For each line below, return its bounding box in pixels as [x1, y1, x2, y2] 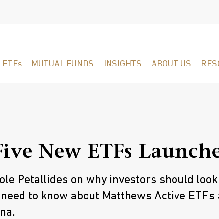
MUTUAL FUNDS [31, 60, 94, 69]
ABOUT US [152, 60, 191, 69]
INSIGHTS [104, 60, 142, 69]
